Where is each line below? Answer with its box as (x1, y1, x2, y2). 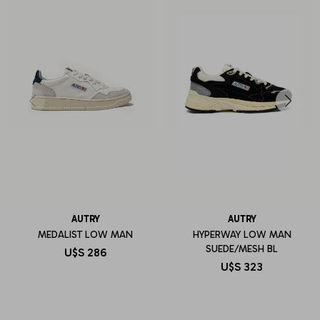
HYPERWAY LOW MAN (192, 228, 291, 241)
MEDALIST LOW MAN (38, 228, 133, 241)
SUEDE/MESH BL (206, 242, 278, 255)
